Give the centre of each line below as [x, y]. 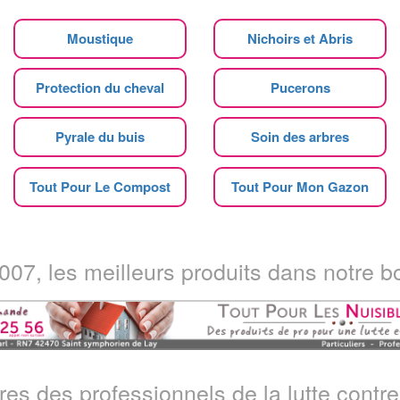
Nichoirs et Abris [300, 38]
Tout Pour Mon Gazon [300, 186]
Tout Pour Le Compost [100, 186]
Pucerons [300, 87]
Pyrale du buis [100, 136]
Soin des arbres [300, 136]
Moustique [100, 38]
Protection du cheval [100, 87]
